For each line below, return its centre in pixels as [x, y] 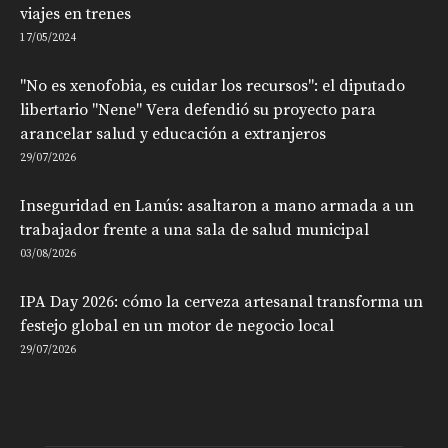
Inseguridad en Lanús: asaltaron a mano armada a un [217, 206]
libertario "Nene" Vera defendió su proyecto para [198, 110]
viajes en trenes [75, 14]
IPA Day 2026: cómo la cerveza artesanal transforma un [221, 302]
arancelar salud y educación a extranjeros [173, 134]
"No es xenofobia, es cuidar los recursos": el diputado [212, 86]
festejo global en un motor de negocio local [177, 326]
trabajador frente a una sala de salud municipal [194, 230]
